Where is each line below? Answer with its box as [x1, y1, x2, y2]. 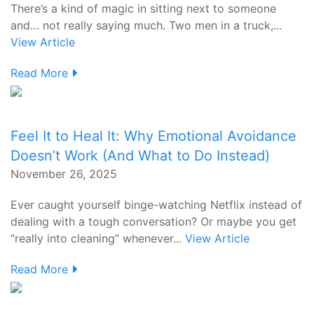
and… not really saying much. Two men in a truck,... [11, 18, 282, 32]
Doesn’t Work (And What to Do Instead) [11, 147, 270, 164]
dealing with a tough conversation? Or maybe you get [11, 214, 296, 228]
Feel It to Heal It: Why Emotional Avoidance [11, 128, 296, 144]
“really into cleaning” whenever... [11, 231, 185, 245]
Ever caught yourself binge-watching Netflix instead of [11, 198, 302, 212]
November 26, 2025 [11, 167, 117, 181]
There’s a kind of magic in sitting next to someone [11, 1, 276, 15]
